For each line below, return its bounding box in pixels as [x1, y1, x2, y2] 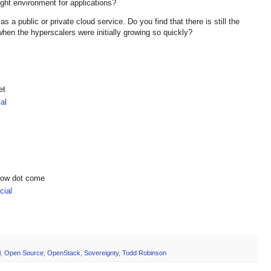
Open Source [4, 249, 44, 257]
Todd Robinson [122, 249, 166, 257]
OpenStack [47, 249, 80, 257]
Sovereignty [84, 249, 119, 257]
